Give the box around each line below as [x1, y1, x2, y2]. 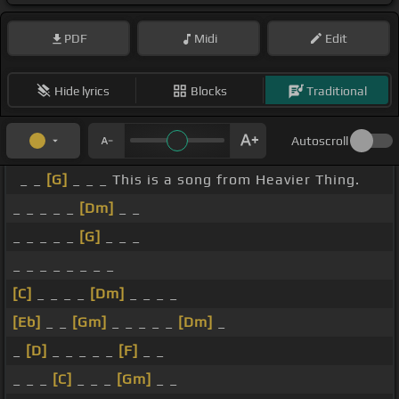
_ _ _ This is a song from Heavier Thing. [68, 171, 360, 189]
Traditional [305, 83, 367, 98]
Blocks [191, 83, 227, 98]
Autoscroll [291, 134, 348, 149]
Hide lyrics [53, 83, 110, 98]
